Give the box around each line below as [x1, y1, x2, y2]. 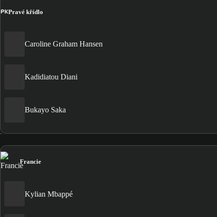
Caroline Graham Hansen [25, 40, 103, 48]
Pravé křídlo [8, 8, 43, 15]
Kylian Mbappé [25, 189, 73, 198]
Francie [20, 157, 41, 165]
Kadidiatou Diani [25, 73, 77, 81]
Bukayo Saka [25, 106, 66, 114]
